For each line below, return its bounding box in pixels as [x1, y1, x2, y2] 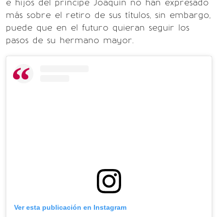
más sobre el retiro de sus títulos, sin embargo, [6, 10, 211, 20]
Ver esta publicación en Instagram [14, 203, 126, 211]
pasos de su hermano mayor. [6, 35, 134, 46]
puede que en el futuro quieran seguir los [6, 22, 189, 33]
